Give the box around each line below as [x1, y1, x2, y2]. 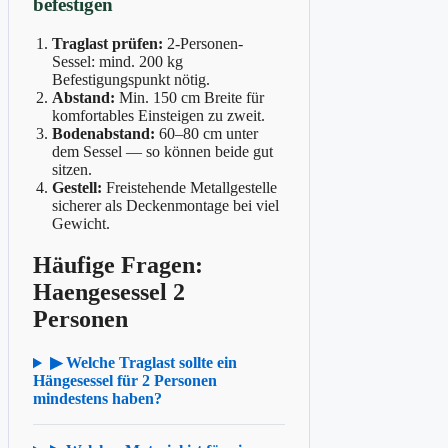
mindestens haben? [33, 390, 162, 408]
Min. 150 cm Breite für [119, 88, 265, 106]
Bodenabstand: [52, 124, 156, 142]
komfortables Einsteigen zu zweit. [52, 106, 266, 124]
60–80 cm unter [159, 124, 259, 142]
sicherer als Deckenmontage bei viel [52, 196, 280, 214]
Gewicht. [52, 214, 111, 232]
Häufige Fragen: [33, 252, 203, 279]
